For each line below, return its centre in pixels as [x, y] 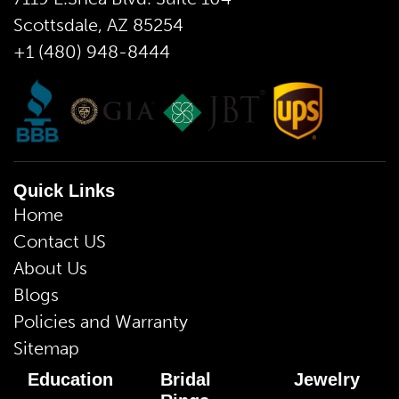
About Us [50, 269]
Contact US [60, 242]
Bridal [186, 380]
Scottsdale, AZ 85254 [98, 24]
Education [70, 380]
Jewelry [326, 380]
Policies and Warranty [101, 322]
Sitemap [46, 349]
